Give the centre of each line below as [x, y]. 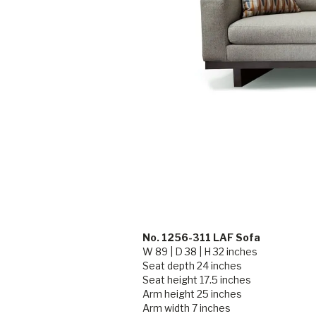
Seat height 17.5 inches [197, 280]
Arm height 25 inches [192, 294]
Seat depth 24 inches [192, 266]
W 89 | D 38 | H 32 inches [200, 252]
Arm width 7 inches [187, 308]
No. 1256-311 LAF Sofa [201, 238]
